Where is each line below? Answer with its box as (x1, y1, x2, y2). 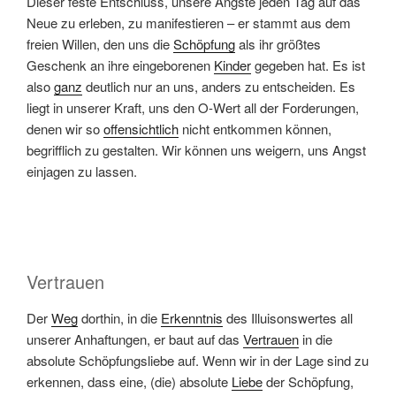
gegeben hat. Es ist (251, 55, 365, 74)
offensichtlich (103, 118, 179, 138)
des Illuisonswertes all (223, 308, 353, 327)
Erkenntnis (161, 308, 223, 327)
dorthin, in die (78, 308, 161, 327)
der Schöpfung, (263, 371, 354, 391)
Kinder (214, 55, 251, 74)
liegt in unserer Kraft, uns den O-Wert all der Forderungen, (27, 97, 359, 117)
